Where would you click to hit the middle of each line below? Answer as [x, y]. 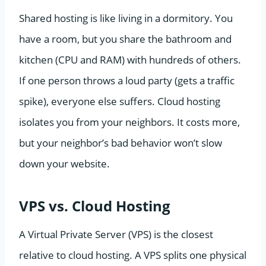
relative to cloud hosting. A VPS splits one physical [133, 255]
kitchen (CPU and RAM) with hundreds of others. [130, 59]
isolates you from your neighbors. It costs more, [129, 122]
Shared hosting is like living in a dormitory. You [126, 18]
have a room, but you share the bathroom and [125, 39]
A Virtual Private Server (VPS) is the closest [116, 234]
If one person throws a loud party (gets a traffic [127, 80]
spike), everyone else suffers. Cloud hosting [120, 101]
